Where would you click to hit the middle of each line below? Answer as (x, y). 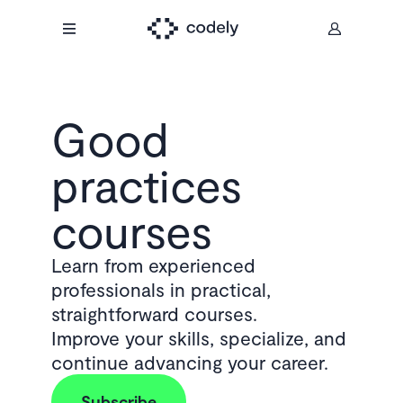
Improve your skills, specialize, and (198, 338)
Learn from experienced (153, 265)
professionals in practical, (161, 289)
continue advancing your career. (189, 362)
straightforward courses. (154, 313)
